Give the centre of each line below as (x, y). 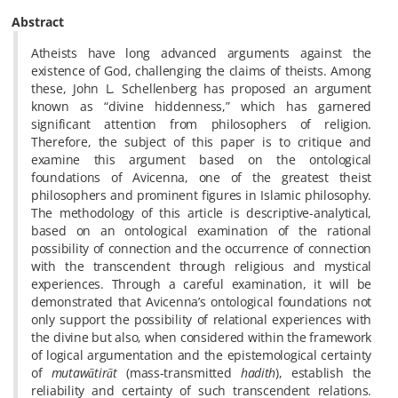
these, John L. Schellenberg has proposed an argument (201, 88)
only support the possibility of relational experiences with (201, 319)
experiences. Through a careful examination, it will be (201, 284)
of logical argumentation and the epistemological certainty (201, 355)
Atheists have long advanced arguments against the (201, 53)
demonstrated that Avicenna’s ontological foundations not (201, 302)
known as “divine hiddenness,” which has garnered (201, 106)
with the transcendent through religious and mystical (201, 266)
